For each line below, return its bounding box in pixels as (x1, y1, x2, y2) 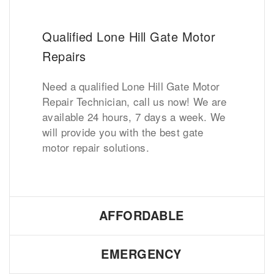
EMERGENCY (101, 244, 182, 262)
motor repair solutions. (42, 139, 149, 155)
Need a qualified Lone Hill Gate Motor (42, 78, 220, 94)
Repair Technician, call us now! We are (42, 93, 227, 109)
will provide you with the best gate (42, 124, 204, 139)
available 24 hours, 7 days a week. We (42, 108, 226, 124)
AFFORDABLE (98, 206, 184, 224)
